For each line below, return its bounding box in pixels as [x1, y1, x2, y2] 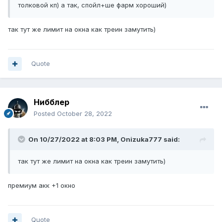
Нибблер [34, 97, 69, 108]
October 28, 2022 [57, 110, 112, 118]
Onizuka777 [120, 135, 162, 144]
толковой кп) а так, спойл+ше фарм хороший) [18, 1, 166, 9]
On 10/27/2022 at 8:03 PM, [28, 135, 120, 144]
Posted [34, 110, 57, 118]
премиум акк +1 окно [8, 181, 75, 190]
